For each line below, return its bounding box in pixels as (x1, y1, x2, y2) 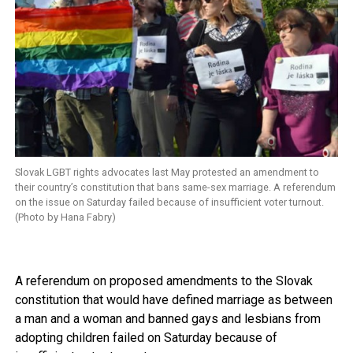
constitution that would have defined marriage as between (14, 292, 333, 308)
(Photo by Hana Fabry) (14, 211, 116, 224)
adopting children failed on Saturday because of (14, 330, 277, 346)
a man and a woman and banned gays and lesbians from (14, 311, 321, 327)
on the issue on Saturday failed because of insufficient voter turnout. (14, 196, 324, 209)
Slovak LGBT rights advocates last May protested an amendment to (14, 166, 319, 179)
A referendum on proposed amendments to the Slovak (14, 273, 313, 289)
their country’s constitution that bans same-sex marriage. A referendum (14, 181, 336, 194)
